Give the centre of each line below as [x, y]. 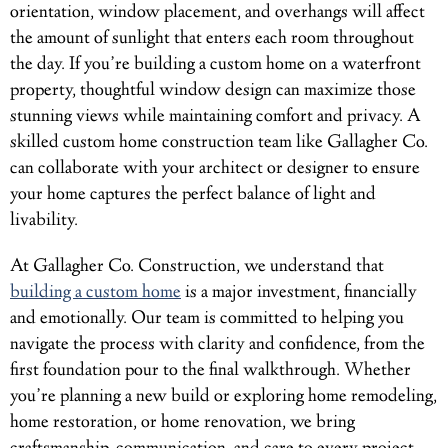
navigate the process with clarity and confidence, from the [217, 344]
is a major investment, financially [299, 292]
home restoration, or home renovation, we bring [182, 422]
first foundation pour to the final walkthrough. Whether [210, 370]
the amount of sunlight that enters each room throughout [212, 38]
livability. [44, 220]
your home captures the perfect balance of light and [193, 194]
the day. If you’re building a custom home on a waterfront [215, 64]
